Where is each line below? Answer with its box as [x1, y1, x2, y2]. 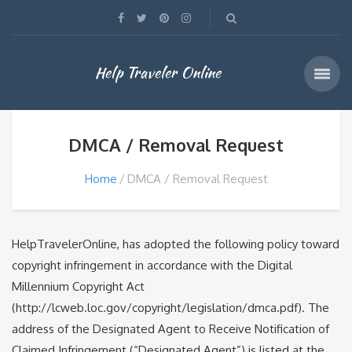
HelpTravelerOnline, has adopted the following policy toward [12, 236, 339, 251]
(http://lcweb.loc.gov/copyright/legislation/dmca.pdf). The [12, 300, 329, 315]
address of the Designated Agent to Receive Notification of [12, 321, 329, 336]
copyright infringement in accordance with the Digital [12, 258, 292, 273]
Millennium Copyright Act [12, 279, 145, 294]
